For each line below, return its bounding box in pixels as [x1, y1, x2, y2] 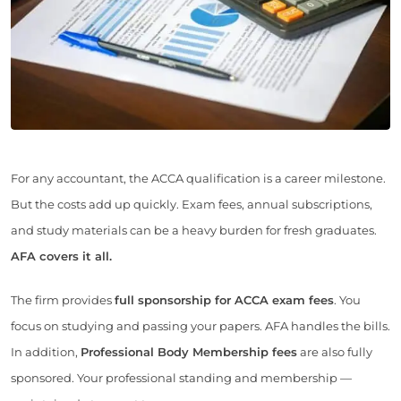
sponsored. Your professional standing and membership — [11, 371, 352, 386]
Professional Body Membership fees [81, 345, 297, 360]
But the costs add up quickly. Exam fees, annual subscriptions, [11, 197, 372, 212]
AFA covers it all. [11, 249, 112, 264]
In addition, [11, 345, 81, 360]
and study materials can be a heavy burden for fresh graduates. [11, 223, 377, 238]
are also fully [297, 345, 372, 360]
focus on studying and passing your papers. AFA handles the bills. [11, 319, 390, 334]
